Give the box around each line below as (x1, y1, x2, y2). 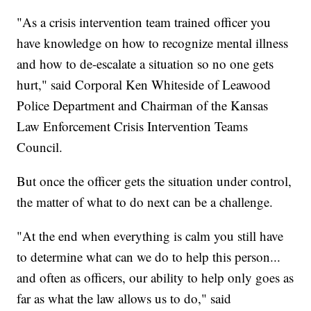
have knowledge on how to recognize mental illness (17, 34, 289, 52)
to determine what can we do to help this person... (17, 248, 281, 266)
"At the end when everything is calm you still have (17, 227, 284, 245)
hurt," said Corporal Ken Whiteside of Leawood (17, 76, 271, 94)
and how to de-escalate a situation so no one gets (17, 55, 274, 73)
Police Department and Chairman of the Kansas (17, 96, 269, 115)
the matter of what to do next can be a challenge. (17, 193, 278, 211)
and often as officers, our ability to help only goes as (17, 269, 294, 287)
